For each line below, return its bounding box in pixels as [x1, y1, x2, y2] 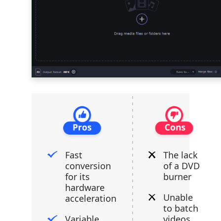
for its [65, 171, 90, 183]
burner [163, 171, 191, 183]
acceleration [65, 192, 116, 205]
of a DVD [163, 160, 200, 172]
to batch [163, 202, 198, 215]
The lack [163, 149, 198, 161]
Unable [163, 191, 193, 204]
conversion [65, 160, 111, 172]
